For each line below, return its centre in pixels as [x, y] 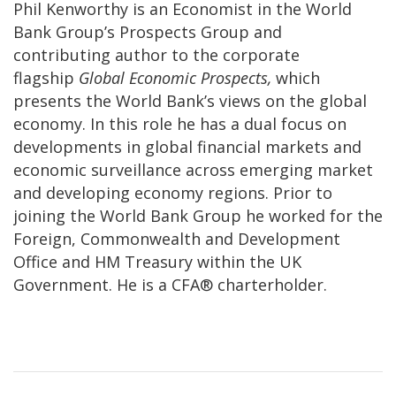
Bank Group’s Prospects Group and [148, 31]
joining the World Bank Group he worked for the [198, 215]
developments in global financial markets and [187, 146]
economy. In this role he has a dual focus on [180, 123]
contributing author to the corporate [156, 54]
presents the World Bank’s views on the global [190, 100]
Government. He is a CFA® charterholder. [170, 284]
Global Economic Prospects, [177, 77]
